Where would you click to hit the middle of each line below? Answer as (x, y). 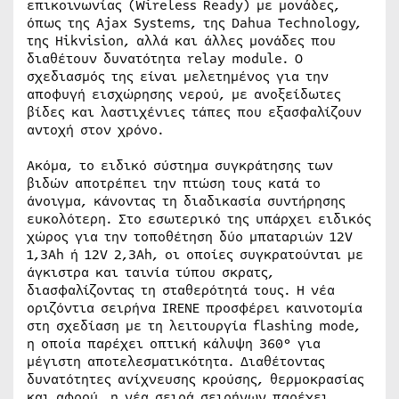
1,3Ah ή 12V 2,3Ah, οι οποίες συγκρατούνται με (195, 255)
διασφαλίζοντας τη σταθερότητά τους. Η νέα (181, 290)
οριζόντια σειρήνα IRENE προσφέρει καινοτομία (195, 308)
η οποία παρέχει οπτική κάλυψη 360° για (174, 344)
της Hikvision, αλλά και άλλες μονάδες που (181, 41)
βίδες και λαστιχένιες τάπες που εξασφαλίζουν (194, 112)
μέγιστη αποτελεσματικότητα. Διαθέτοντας (176, 362)
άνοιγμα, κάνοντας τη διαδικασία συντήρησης (186, 201)
